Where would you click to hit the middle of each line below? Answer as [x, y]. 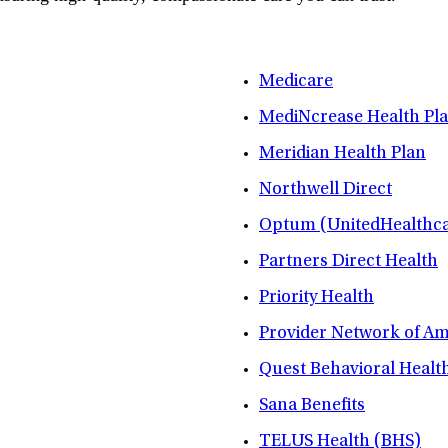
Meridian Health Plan [342, 154]
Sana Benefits [312, 406]
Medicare [296, 82]
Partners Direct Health [348, 262]
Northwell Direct [325, 190]
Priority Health [316, 298]
